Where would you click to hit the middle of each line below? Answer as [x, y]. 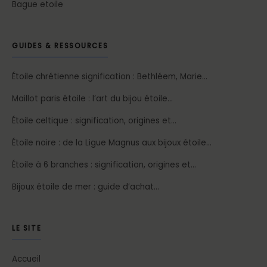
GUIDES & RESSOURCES [60, 46]
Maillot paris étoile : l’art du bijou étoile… [92, 98]
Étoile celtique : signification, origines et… [94, 120]
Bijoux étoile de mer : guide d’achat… [86, 187]
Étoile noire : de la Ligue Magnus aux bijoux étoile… [112, 142]
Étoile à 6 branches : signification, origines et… [104, 164]
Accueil [26, 259]
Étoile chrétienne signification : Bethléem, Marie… [110, 76]
